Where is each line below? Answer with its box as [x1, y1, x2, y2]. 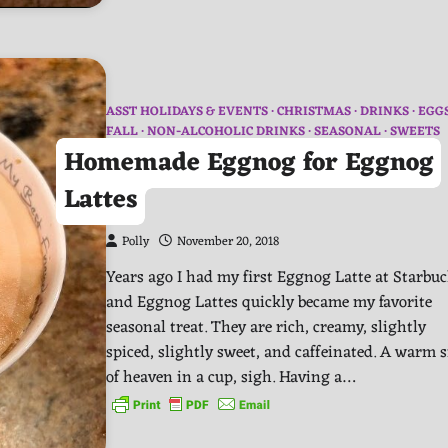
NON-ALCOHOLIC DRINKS [147, 120, 305, 143]
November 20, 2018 [177, 230, 279, 253]
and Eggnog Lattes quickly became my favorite [106, 287, 432, 317]
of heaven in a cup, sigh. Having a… [106, 362, 355, 392]
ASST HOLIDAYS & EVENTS [106, 100, 268, 123]
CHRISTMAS [277, 100, 351, 123]
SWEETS [390, 120, 440, 143]
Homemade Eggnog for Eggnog [63, 140, 434, 186]
